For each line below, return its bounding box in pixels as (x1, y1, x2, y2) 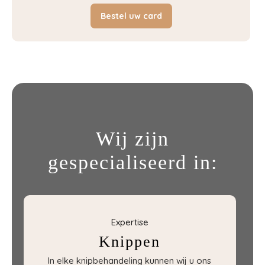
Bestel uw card (100, 11, 162, 21)
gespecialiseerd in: (47, 151, 218, 173)
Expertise (111, 216, 148, 228)
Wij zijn (96, 128, 169, 150)
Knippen (99, 233, 161, 250)
